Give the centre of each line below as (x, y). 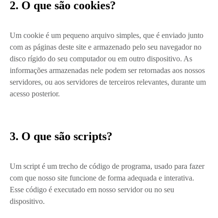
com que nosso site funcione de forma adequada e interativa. (102, 178)
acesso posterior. (35, 93)
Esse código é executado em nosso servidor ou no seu (92, 189)
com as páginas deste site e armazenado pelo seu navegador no (106, 47)
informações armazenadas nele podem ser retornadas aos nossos (107, 70)
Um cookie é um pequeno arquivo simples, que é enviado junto (107, 35)
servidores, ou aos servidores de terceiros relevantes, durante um (108, 82)
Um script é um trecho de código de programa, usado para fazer (107, 166)
